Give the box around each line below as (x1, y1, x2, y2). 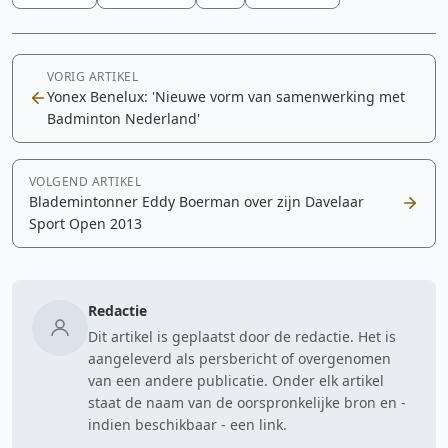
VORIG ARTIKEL (47, 67, 139, 85)
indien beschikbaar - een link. (88, 414, 287, 434)
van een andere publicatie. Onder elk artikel (88, 370, 384, 390)
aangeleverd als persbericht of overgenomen (88, 348, 391, 368)
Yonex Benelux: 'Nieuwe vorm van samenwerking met (47, 86, 405, 106)
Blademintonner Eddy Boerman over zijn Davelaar (29, 191, 364, 211)
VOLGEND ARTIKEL (29, 172, 142, 190)
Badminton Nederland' (47, 108, 200, 128)
